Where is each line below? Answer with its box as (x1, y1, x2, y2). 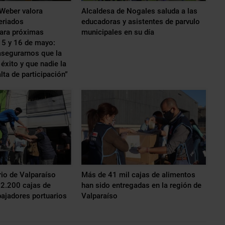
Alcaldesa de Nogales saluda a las (81, 6, 197, 16)
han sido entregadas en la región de (81, 181, 201, 190)
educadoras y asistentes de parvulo (81, 17, 200, 26)
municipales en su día (81, 27, 154, 37)
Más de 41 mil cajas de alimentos (81, 170, 195, 180)
